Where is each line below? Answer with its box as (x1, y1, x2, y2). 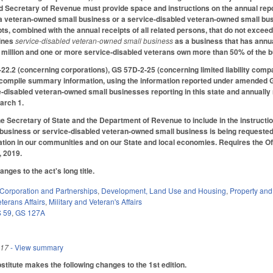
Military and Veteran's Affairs (49, 196, 143, 207)
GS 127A (15, 207, 46, 218)
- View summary (9, 241, 64, 252)
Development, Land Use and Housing (101, 185, 227, 196)
